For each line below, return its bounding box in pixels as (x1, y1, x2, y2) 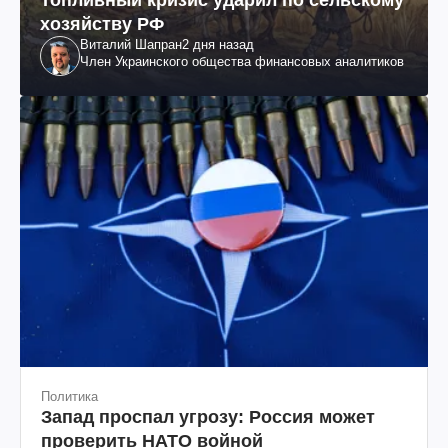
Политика (41, 388, 98, 404)
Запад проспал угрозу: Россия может (41, 406, 375, 427)
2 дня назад (182, 36, 254, 52)
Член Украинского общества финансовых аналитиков (80, 53, 404, 69)
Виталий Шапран (80, 36, 182, 52)
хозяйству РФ (40, 13, 164, 34)
